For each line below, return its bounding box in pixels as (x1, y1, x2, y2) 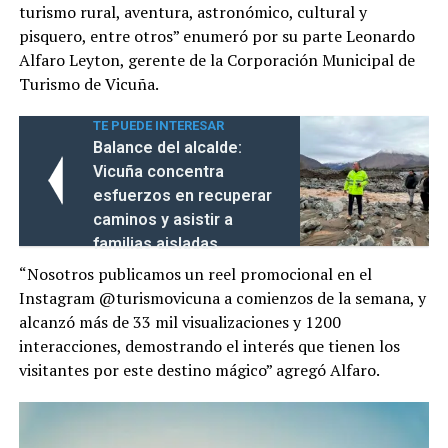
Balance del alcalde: (92, 137, 242, 157)
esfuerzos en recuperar (92, 185, 272, 205)
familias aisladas (92, 233, 218, 253)
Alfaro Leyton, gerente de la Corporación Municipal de (18, 48, 415, 71)
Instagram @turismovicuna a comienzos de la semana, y (18, 286, 426, 309)
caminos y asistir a (92, 209, 233, 229)
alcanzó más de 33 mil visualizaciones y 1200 (18, 310, 341, 333)
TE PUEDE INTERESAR (92, 117, 224, 133)
